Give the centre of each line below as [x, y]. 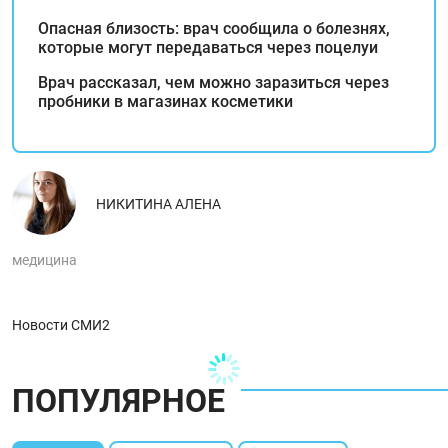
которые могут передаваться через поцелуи [208, 47]
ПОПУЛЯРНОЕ [118, 400]
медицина [44, 259]
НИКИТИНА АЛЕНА [158, 203]
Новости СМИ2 [61, 324]
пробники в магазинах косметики [165, 101]
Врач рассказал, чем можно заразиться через [213, 82]
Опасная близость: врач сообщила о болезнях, [214, 28]
